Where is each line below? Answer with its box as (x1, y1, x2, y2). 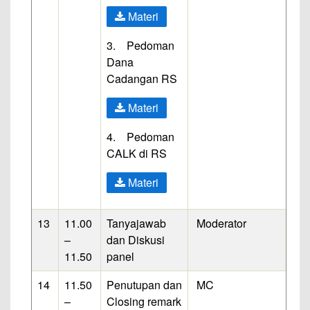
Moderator (194, 215, 246, 231)
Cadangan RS (107, 70, 177, 86)
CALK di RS (107, 145, 167, 161)
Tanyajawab (107, 215, 166, 231)
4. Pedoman (107, 128, 174, 145)
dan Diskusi (107, 231, 165, 248)
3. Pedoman (107, 37, 174, 53)
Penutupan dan (107, 276, 182, 293)
